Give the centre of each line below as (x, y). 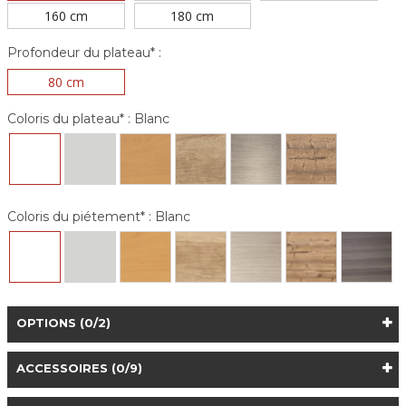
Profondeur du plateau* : (84, 53)
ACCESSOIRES (64, 368)
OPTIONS (48, 323)
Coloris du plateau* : (69, 119)
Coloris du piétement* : (79, 217)
